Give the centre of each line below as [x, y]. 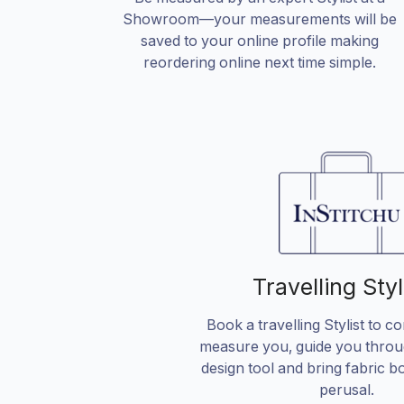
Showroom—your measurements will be [260, 18]
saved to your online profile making [260, 40]
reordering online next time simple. [260, 62]
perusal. [346, 390]
